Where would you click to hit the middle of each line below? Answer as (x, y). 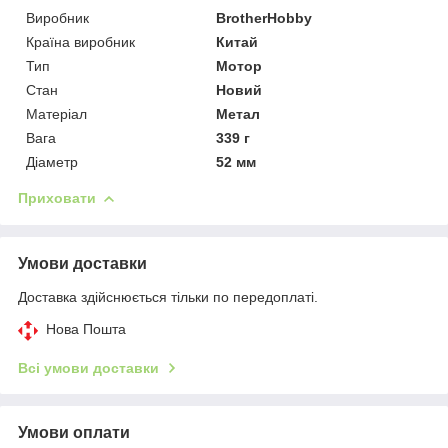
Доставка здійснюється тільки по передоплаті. (168, 296)
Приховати (57, 197)
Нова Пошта (86, 328)
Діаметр (52, 161)
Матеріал (56, 113)
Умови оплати (74, 432)
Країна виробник (80, 41)
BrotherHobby (264, 17)
